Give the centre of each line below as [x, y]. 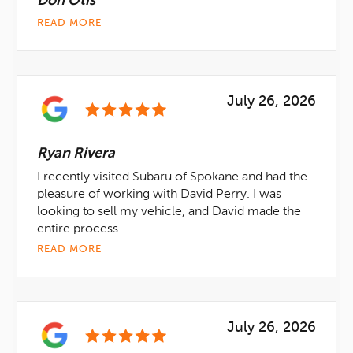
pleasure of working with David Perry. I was [159, 195]
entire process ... [84, 229]
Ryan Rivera [76, 154]
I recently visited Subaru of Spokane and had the [172, 177]
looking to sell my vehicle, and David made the [169, 212]
